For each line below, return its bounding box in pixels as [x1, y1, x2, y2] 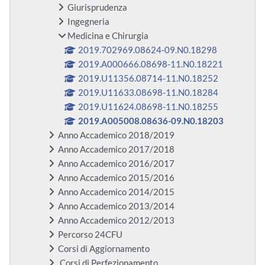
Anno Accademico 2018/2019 [58, 130, 174, 141]
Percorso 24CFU [58, 230, 122, 240]
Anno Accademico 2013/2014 [58, 201, 174, 212]
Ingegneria [67, 17, 109, 27]
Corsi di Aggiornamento [58, 244, 150, 254]
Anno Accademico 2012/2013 [58, 215, 174, 226]
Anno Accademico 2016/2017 [58, 159, 174, 169]
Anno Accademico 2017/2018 [58, 144, 174, 155]
